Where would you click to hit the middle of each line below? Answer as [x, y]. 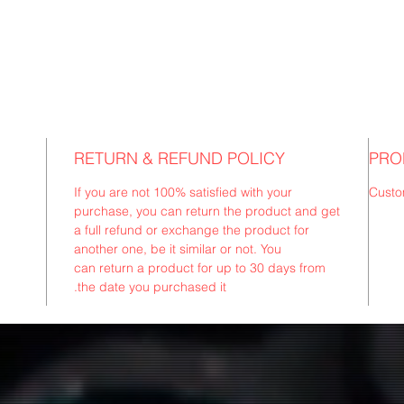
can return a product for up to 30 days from [200, 267]
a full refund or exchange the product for [192, 230]
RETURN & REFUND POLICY [180, 158]
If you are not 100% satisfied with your [184, 192]
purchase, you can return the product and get [207, 211]
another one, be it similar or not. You [178, 248]
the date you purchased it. [152, 286]
